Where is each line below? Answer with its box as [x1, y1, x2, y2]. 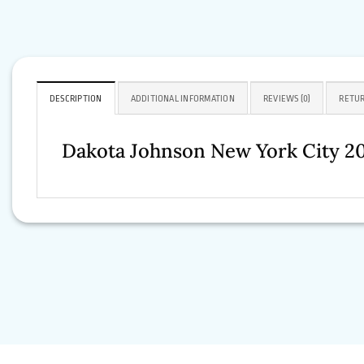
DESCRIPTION [50, 93, 102, 105]
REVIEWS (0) [262, 93, 311, 105]
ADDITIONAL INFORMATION [130, 93, 235, 105]
